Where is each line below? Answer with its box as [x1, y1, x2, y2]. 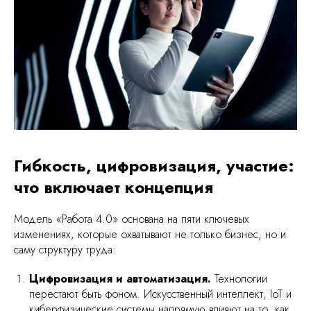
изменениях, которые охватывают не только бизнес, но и [14, 226, 286, 243]
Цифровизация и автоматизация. [29, 271, 211, 287]
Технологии [211, 271, 267, 287]
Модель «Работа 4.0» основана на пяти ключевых [14, 211, 249, 228]
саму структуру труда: [14, 242, 116, 258]
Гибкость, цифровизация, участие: [14, 153, 294, 178]
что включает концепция [14, 175, 213, 200]
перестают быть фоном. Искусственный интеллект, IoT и [29, 286, 292, 303]
